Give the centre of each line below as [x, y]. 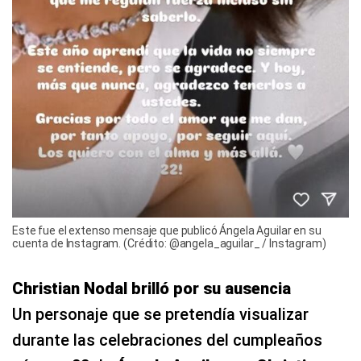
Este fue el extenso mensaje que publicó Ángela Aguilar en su [167, 231]
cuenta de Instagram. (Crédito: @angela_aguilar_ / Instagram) [169, 244]
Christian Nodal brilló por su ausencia [151, 289]
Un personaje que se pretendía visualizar [160, 315]
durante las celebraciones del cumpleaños [167, 340]
